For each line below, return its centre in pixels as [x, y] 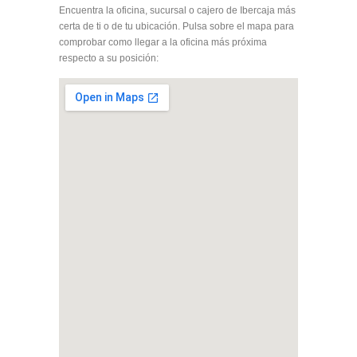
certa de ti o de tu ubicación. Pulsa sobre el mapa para [177, 26]
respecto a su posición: [109, 58]
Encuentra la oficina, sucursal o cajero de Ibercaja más [177, 10]
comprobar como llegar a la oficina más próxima [163, 42]
